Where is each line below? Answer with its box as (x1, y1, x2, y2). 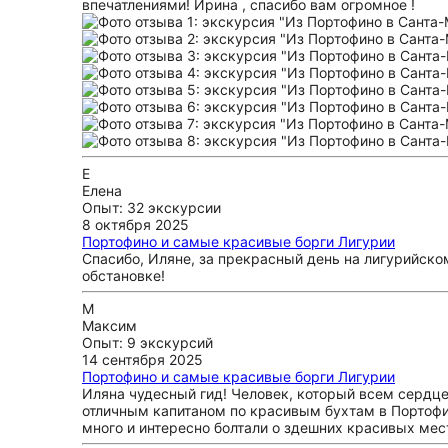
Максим (82, 317, 137, 334)
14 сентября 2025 (82, 351, 203, 368)
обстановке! (82, 267, 165, 284)
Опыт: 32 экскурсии (82, 199, 221, 216)
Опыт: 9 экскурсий (82, 334, 213, 351)
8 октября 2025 (82, 216, 189, 233)
